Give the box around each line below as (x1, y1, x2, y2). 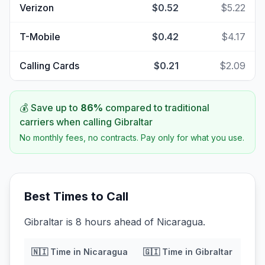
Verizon (20, 2, 54, 14)
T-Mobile (20, 31, 60, 43)
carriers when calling (20, 116, 114, 128)
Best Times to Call (24, 189, 128, 203)
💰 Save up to (20, 102, 80, 114)
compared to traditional (103, 102, 209, 114)
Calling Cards (20, 60, 79, 72)
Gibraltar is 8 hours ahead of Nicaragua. (24, 216, 205, 228)
